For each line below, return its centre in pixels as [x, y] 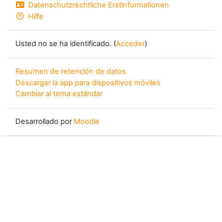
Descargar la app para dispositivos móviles [88, 83]
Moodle [87, 121]
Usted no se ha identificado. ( [66, 44]
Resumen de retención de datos [71, 71]
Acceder [130, 44]
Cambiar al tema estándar [59, 94]
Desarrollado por [45, 121]
